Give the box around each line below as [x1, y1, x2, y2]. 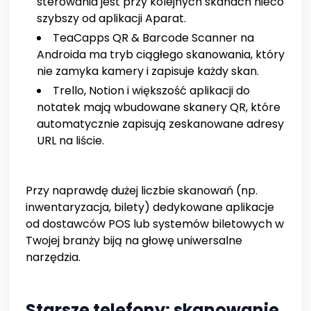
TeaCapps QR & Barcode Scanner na [53, 30, 254, 47]
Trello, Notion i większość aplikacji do [53, 83, 250, 99]
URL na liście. [37, 133, 104, 149]
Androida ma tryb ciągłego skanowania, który [37, 47, 285, 63]
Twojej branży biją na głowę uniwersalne [26, 233, 242, 249]
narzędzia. [26, 249, 81, 266]
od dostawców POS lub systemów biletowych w [26, 216, 284, 233]
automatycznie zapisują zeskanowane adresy [37, 116, 284, 133]
